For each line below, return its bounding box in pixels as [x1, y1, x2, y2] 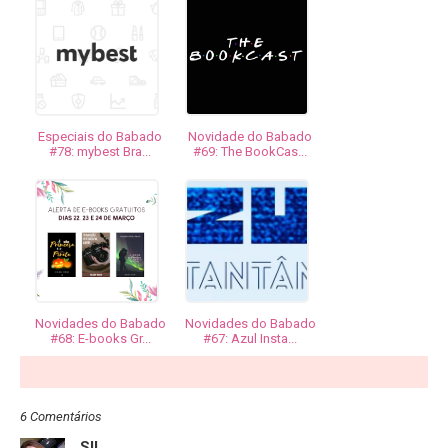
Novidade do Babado [188, 129, 312, 145]
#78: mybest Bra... [49, 144, 151, 160]
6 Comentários [20, 409, 102, 425]
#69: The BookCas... [193, 144, 307, 160]
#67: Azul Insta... [203, 331, 297, 347]
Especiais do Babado [38, 129, 162, 145]
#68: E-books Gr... [49, 331, 151, 347]
